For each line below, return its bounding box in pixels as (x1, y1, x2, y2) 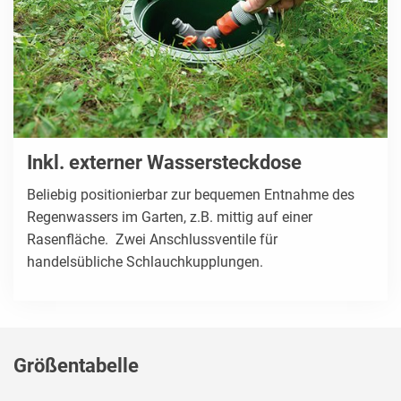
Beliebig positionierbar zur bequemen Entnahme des (27, 186, 354, 204)
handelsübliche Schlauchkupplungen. (27, 253, 263, 271)
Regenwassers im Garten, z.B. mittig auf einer (27, 209, 312, 226)
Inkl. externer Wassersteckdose (27, 151, 302, 175)
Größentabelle (13, 354, 139, 378)
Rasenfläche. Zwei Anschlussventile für (27, 231, 277, 249)
